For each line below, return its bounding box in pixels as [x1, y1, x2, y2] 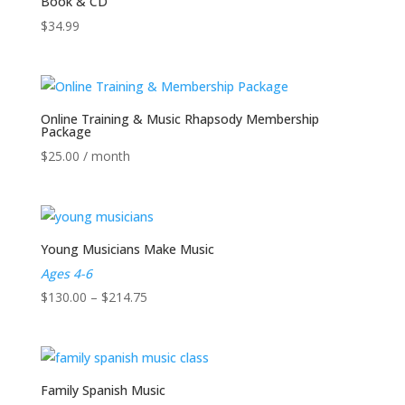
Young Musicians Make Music [40, 240, 214, 259]
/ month [82, 146, 130, 165]
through [146, 358, 193, 376]
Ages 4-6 [40, 265, 92, 283]
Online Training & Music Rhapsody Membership [40, 109, 319, 127]
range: [146, 311, 183, 329]
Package [40, 122, 91, 140]
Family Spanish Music [40, 381, 165, 400]
